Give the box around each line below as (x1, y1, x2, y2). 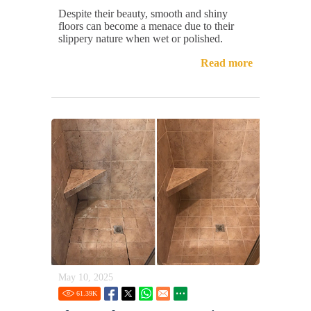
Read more (201, 56, 253, 69)
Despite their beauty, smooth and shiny (58, 7, 228, 19)
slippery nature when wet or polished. (58, 32, 223, 44)
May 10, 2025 (58, 272, 113, 283)
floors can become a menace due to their (58, 19, 234, 32)
